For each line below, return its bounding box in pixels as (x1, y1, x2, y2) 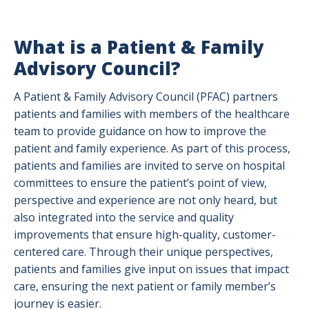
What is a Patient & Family (14, 34, 264, 59)
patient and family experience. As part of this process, (14, 141, 290, 156)
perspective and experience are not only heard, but (14, 192, 277, 208)
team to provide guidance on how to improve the (14, 123, 266, 139)
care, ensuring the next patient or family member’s (14, 279, 276, 294)
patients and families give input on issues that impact (14, 261, 289, 277)
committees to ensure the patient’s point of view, (14, 175, 267, 190)
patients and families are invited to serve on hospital (14, 158, 285, 173)
